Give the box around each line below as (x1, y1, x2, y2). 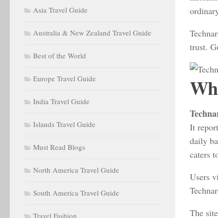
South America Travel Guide (33, 187, 119, 198)
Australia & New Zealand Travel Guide (33, 27, 151, 37)
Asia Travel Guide (33, 4, 88, 15)
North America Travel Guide (33, 164, 119, 175)
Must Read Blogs (33, 142, 85, 152)
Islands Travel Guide (33, 119, 95, 129)
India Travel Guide (33, 96, 90, 106)
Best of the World (33, 50, 86, 60)
